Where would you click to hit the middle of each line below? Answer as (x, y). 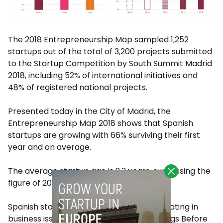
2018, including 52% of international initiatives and (103, 76)
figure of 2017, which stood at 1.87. (73, 183)
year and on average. (50, 147)
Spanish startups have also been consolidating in (103, 207)
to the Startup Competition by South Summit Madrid (110, 64)
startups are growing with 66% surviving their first (104, 135)
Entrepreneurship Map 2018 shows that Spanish (101, 123)
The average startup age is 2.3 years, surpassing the (109, 171)
